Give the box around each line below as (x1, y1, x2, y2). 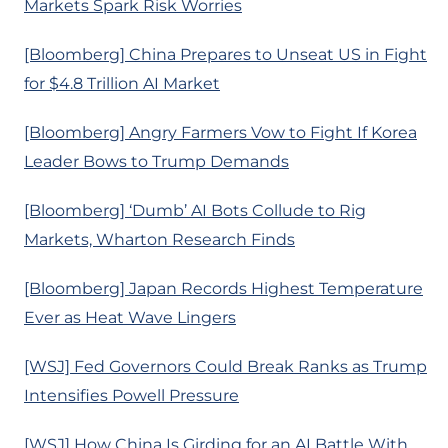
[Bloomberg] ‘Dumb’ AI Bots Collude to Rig (24, 201, 366, 221)
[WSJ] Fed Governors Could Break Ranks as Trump (24, 357, 427, 377)
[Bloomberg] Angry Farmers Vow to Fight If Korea (24, 123, 417, 143)
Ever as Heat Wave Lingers (24, 308, 236, 328)
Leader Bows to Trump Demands (24, 152, 289, 172)
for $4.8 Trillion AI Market (24, 74, 220, 94)
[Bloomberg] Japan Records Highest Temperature (24, 279, 423, 299)
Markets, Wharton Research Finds (24, 230, 295, 250)
